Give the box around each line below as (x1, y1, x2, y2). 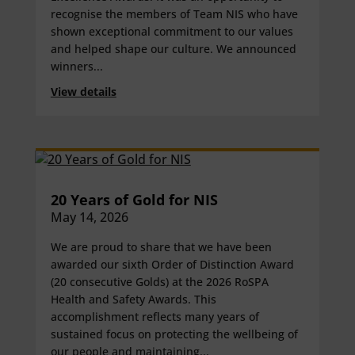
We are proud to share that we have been (50, 239, 272, 254)
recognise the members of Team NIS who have (50, 6, 298, 22)
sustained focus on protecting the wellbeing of (50, 326, 298, 342)
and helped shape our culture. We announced (50, 41, 296, 57)
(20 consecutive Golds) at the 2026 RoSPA (50, 273, 269, 289)
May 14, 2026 (50, 208, 128, 227)
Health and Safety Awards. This (50, 291, 216, 307)
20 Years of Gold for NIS (50, 190, 218, 210)
